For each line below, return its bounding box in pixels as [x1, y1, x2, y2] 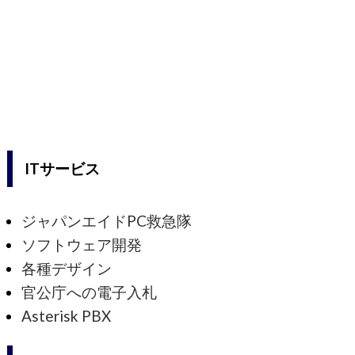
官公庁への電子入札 [21, 283, 158, 302]
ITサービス [25, 159, 101, 178]
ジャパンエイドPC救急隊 [21, 212, 193, 231]
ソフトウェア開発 [21, 235, 143, 254]
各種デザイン [21, 259, 113, 278]
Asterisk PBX [21, 307, 112, 326]
